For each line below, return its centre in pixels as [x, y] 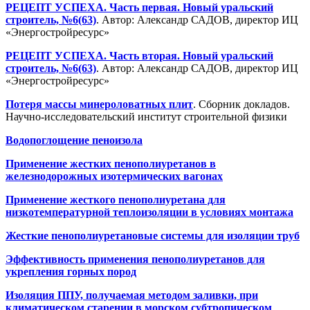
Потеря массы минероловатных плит [99, 104]
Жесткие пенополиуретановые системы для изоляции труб [153, 235]
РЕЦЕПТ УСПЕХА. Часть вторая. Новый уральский [139, 55]
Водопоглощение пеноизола [74, 140]
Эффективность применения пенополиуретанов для [135, 259]
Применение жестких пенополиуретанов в [111, 163]
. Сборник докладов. [241, 104]
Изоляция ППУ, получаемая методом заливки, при [132, 295]
